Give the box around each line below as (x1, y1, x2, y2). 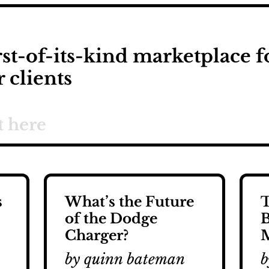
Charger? (64, 227, 128, 244)
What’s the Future (64, 193, 194, 211)
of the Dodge (64, 210, 157, 228)
